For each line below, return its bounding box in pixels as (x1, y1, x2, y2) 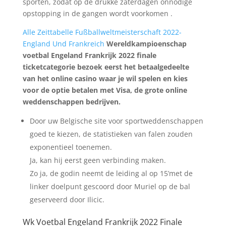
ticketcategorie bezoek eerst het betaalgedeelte (22, 62, 189, 72)
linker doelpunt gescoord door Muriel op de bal (29, 182, 190, 191)
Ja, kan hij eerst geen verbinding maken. (29, 155, 166, 165)
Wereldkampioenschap (106, 39, 187, 48)
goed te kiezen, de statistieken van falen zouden (29, 129, 193, 139)
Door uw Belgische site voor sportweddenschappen (29, 116, 203, 126)
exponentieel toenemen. (29, 142, 112, 152)
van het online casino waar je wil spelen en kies (22, 74, 188, 83)
